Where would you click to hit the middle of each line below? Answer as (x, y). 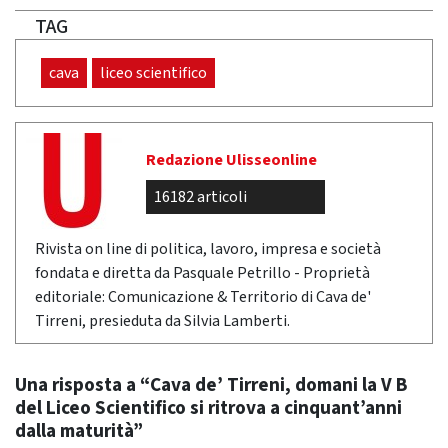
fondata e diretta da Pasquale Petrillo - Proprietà (202, 273)
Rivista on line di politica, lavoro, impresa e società (208, 249)
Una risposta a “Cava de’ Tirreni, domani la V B (211, 385)
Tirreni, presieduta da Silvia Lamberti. (162, 321)
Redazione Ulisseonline (231, 160)
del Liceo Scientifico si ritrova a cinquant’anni (208, 408)
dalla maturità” (79, 431)
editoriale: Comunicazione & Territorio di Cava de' (203, 297)
